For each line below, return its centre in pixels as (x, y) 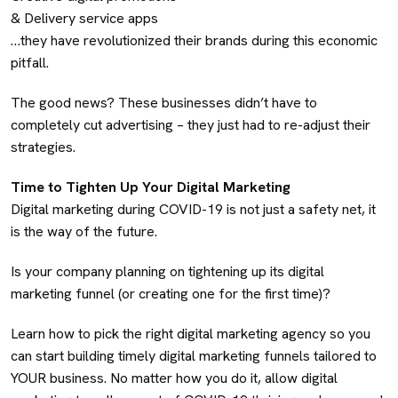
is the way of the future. (86, 231)
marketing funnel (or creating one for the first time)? (172, 293)
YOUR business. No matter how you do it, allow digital (174, 378)
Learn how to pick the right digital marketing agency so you (191, 333)
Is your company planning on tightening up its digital (167, 271)
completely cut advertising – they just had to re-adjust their (191, 124)
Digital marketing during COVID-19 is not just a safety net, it (193, 209)
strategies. (43, 147)
